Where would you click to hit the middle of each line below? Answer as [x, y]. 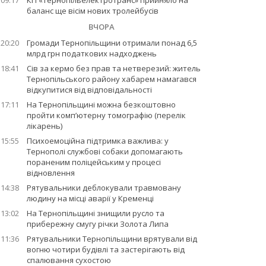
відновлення [50, 173]
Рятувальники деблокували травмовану [104, 188]
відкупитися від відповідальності [89, 90]
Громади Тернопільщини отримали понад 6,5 [112, 43]
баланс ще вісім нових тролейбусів [92, 11]
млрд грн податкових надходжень [91, 53]
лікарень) [44, 126]
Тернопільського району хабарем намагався [111, 79]
